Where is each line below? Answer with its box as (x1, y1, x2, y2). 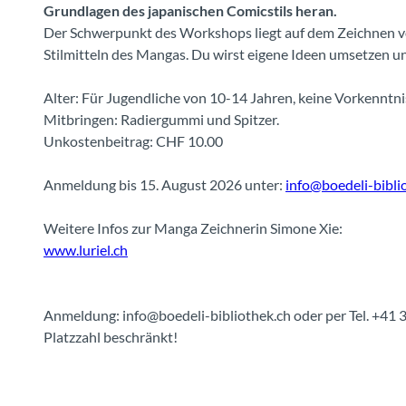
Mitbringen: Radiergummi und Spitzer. (43, 110, 279, 128)
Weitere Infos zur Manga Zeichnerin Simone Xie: (43, 218, 343, 237)
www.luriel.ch (43, 240, 128, 258)
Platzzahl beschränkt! (43, 327, 178, 345)
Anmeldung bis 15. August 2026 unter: (43, 175, 285, 193)
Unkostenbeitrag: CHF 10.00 (43, 131, 223, 150)
